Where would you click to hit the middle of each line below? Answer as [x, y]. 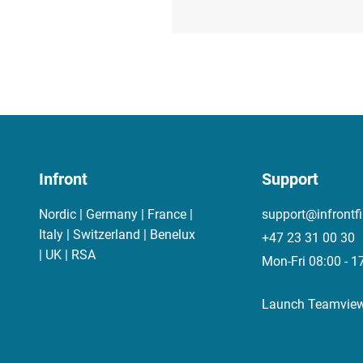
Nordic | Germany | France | [116, 214]
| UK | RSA [67, 254]
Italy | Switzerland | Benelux [117, 234]
